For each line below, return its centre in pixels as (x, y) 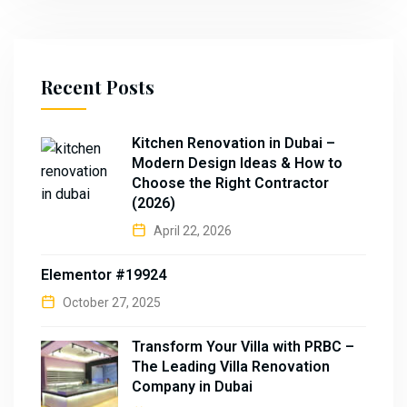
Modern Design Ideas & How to (237, 163)
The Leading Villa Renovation (231, 367)
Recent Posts (98, 87)
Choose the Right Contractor (230, 183)
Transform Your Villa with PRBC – (243, 347)
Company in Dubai (192, 387)
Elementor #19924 (104, 275)
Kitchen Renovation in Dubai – (233, 143)
